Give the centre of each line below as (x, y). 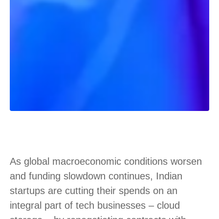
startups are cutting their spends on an (94, 190)
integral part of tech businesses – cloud (95, 205)
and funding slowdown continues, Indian (96, 176)
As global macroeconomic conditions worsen (106, 161)
